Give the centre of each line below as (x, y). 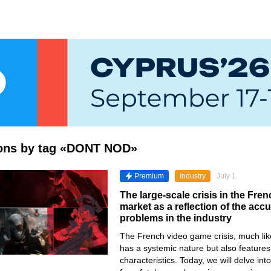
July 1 (226, 176)
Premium (149, 176)
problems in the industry (176, 218)
